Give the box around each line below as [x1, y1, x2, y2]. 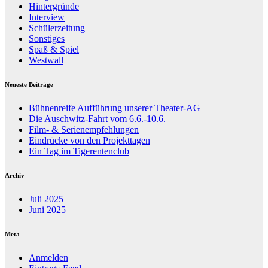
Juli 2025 [29, 194, 63, 205]
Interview [29, 12, 65, 23]
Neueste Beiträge [5, 81, 53, 89]
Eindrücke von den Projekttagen [29, 135, 150, 146]
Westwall [29, 55, 63, 66]
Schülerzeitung [29, 23, 85, 33]
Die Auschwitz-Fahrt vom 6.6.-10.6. [29, 114, 166, 124]
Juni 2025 [29, 205, 66, 215]
